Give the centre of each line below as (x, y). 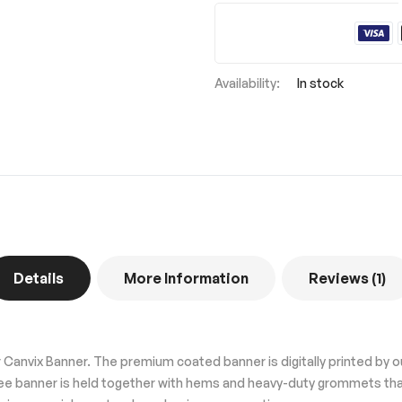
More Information (186, 278)
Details (38, 278)
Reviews (340, 278)
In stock (320, 83)
